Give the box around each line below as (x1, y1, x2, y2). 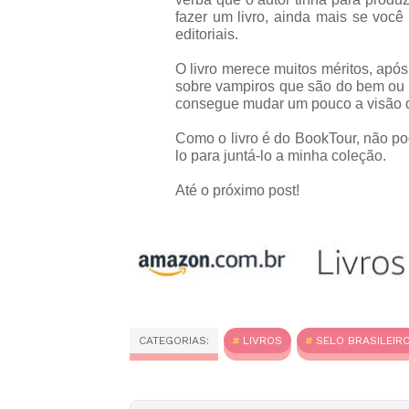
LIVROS (243, 334, 282, 348)
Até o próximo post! (175, 182, 299, 198)
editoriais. (175, 26, 238, 42)
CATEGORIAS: (139, 334, 209, 348)
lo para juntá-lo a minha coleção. (175, 147, 386, 163)
